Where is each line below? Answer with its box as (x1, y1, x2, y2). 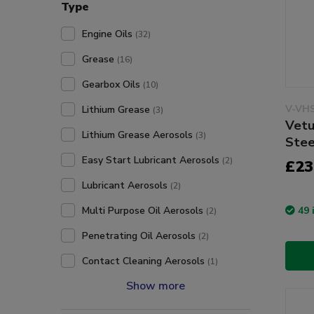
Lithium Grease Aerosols (82, 128, 196, 142)
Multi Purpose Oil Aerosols (82, 204, 206, 217)
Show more (126, 278, 185, 294)
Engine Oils (82, 27, 135, 41)
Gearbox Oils (82, 78, 143, 91)
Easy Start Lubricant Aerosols (82, 153, 222, 167)
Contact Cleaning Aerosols (82, 254, 207, 268)
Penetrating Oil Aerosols (82, 229, 198, 243)
